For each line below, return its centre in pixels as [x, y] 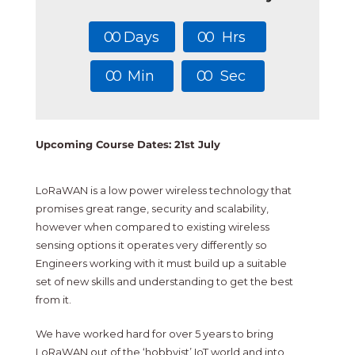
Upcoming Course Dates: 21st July [128, 145]
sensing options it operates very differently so [151, 245]
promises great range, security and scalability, [152, 209]
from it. [53, 300]
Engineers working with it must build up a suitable [161, 263]
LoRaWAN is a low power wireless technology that [163, 191]
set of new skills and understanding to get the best [164, 282]
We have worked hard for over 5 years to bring [154, 334]
